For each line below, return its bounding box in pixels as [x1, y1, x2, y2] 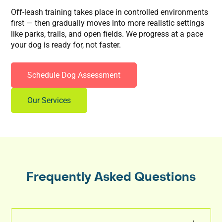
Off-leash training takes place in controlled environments [11, 7, 209, 17]
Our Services [27, 95, 71, 105]
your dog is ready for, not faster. [11, 40, 121, 50]
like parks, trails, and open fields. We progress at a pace [11, 29, 204, 39]
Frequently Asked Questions [26, 169, 196, 185]
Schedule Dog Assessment [27, 70, 121, 80]
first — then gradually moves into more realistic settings [11, 18, 205, 28]
